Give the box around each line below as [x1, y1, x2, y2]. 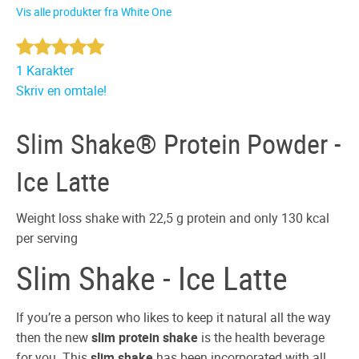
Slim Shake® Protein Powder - [16, 126, 341, 163]
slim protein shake [88, 329, 198, 347]
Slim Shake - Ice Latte [16, 256, 288, 300]
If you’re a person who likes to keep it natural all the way [16, 309, 331, 327]
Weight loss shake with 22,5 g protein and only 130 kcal [16, 208, 329, 227]
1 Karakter [16, 62, 74, 80]
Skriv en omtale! [16, 82, 107, 100]
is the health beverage [198, 329, 325, 347]
